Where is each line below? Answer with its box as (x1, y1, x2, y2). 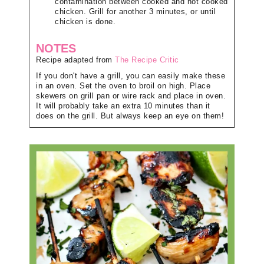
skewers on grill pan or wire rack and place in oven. (36, 91, 226, 100)
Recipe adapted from (36, 55, 115, 64)
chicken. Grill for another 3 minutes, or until (55, 7, 216, 16)
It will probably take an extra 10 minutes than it (36, 101, 210, 110)
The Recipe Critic (115, 55, 179, 64)
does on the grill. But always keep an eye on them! (36, 111, 224, 120)
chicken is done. (55, 17, 115, 26)
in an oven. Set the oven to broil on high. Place (36, 81, 210, 90)
